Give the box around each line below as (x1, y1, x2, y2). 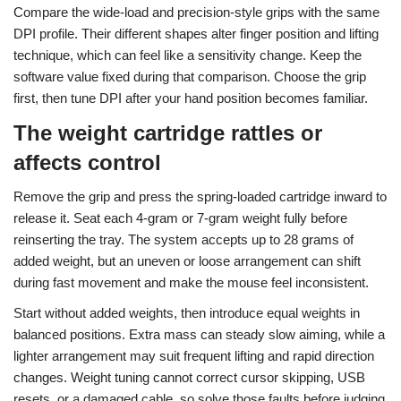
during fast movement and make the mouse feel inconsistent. (13, 275, 369, 291)
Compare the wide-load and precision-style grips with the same (13, 4, 380, 21)
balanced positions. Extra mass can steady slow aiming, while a (13, 327, 385, 343)
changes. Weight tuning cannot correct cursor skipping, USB (13, 370, 365, 386)
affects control (13, 150, 161, 175)
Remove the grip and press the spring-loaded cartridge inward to (13, 189, 387, 205)
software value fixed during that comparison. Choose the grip (13, 69, 366, 85)
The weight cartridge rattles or (13, 121, 322, 146)
